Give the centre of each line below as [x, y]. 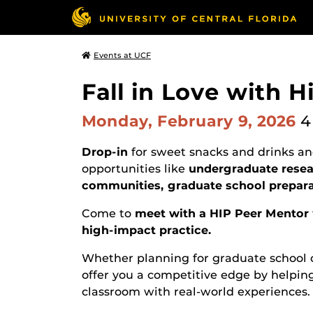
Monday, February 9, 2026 [191, 121]
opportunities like [135, 169]
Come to [108, 213]
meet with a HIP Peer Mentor [222, 213]
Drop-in [105, 152]
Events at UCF [122, 55]
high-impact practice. [147, 230]
